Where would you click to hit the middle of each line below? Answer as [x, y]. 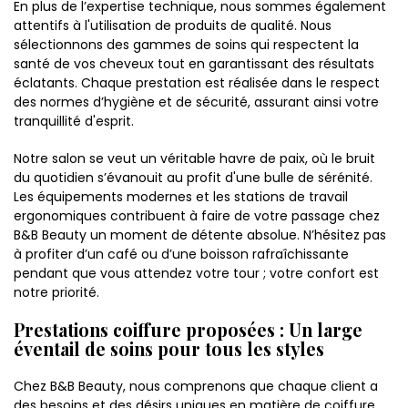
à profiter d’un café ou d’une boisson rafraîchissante [181, 255]
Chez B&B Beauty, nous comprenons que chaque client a [196, 387]
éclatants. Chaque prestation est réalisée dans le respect [197, 83]
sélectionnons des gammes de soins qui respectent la [186, 45]
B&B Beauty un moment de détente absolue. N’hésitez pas [200, 235]
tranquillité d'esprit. [74, 122]
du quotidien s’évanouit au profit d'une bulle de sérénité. [193, 178]
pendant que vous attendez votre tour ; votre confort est [196, 274]
